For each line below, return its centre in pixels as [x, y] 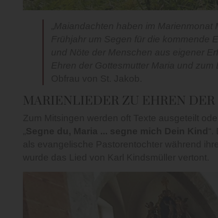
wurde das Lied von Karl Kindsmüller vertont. [116, 158]
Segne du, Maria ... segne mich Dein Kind [117, 131]
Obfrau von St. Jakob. [97, 78]
